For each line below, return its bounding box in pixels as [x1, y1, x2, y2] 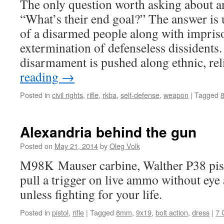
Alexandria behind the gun [20, 121, 196, 142]
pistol [52, 207, 68, 217]
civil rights [52, 89, 83, 100]
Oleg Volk [109, 140, 140, 151]
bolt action [155, 207, 188, 217]
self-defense [120, 89, 159, 100]
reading [20, 68, 61, 85]
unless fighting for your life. [20, 185, 162, 202]
